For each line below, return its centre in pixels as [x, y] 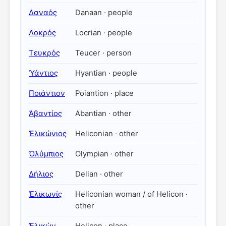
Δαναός [43, 13]
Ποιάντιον [47, 93]
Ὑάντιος [43, 73]
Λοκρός [42, 33]
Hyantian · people [106, 73]
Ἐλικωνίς [45, 194]
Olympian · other [104, 154]
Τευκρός [44, 53]
